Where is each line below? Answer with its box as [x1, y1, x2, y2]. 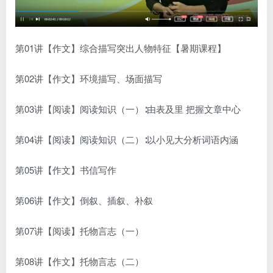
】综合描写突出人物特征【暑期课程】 [71, 41, 226, 54]
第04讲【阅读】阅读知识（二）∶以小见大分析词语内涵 [15, 132, 238, 146]
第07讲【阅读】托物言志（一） [15, 224, 144, 237]
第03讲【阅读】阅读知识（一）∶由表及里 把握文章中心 [15, 102, 241, 115]
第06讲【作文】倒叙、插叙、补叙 [15, 193, 153, 207]
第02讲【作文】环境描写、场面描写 [15, 71, 162, 85]
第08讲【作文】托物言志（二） [15, 254, 144, 268]
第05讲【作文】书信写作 [15, 163, 116, 176]
